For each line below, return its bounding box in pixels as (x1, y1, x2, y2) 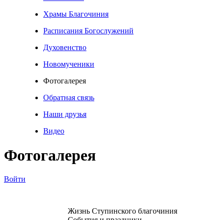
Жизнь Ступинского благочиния (68, 207, 177, 216)
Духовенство (43, 43, 86, 52)
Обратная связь (43, 93, 94, 102)
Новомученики (43, 60, 94, 69)
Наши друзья (43, 110, 86, 119)
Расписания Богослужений (43, 27, 134, 35)
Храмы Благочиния (43, 10, 109, 19)
